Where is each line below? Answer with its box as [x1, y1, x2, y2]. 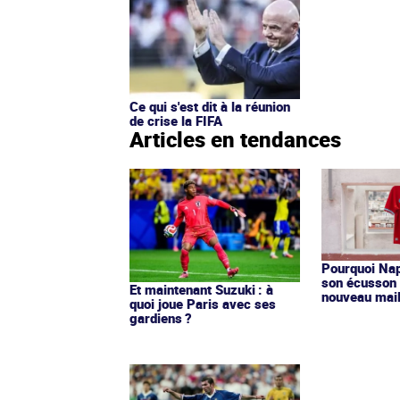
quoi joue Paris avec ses [129, 294, 276, 312]
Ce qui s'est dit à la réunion [129, 96, 290, 115]
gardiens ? [129, 308, 192, 327]
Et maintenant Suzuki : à [129, 279, 273, 298]
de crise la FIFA [129, 111, 222, 129]
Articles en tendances [129, 124, 341, 154]
